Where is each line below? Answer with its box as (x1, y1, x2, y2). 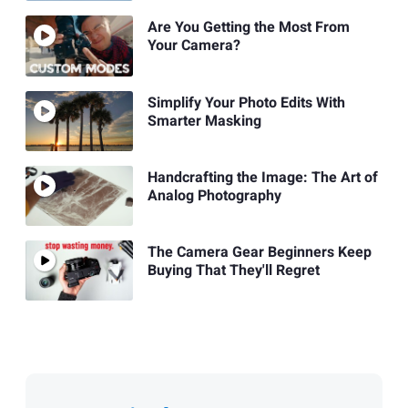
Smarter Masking (147, 109, 261, 132)
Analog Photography (147, 185, 281, 207)
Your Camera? (147, 35, 240, 57)
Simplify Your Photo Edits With (147, 91, 345, 114)
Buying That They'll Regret (147, 260, 320, 282)
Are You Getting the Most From (147, 16, 350, 39)
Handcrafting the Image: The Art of (147, 167, 378, 189)
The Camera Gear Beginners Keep (147, 241, 372, 264)
